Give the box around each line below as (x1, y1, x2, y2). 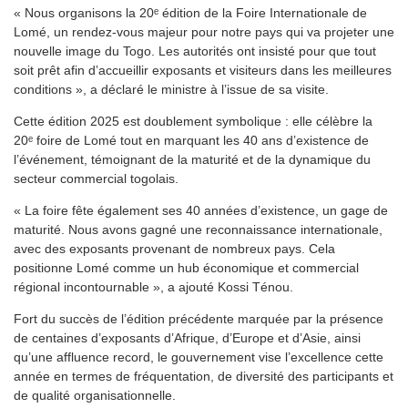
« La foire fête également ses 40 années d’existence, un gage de (14, 202, 388, 218)
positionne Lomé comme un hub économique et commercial (14, 260, 359, 275)
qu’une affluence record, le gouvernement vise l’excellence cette (14, 349, 383, 364)
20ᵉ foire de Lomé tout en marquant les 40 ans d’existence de (14, 132, 369, 148)
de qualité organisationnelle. (14, 387, 176, 403)
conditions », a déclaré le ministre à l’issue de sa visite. (14, 81, 329, 97)
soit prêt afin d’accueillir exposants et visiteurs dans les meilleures (14, 62, 392, 77)
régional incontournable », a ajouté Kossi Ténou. (14, 279, 293, 294)
